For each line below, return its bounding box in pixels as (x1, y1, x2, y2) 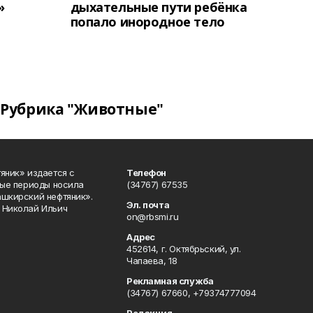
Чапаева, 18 (126, 255, 177, 266)
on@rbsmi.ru (126, 211, 179, 222)
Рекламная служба (126, 275, 214, 286)
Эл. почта (126, 199, 170, 210)
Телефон (126, 167, 167, 178)
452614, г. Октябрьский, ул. (126, 243, 241, 254)
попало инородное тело (70, 13, 225, 30)
